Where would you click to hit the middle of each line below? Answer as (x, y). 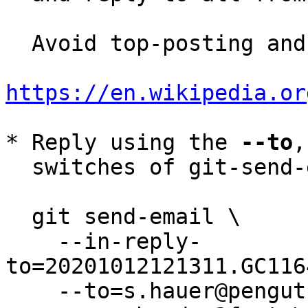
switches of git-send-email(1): (19, 167)
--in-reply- (32, 241)
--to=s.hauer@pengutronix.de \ (32, 291)
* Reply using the (123, 142)
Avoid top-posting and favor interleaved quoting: (19, 43)
